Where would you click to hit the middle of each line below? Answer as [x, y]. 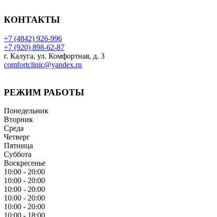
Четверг [17, 137]
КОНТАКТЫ [32, 20]
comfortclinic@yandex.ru [43, 64]
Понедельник [26, 111]
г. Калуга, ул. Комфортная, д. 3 [54, 56]
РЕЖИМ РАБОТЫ [44, 92]
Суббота [18, 155]
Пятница [18, 146]
